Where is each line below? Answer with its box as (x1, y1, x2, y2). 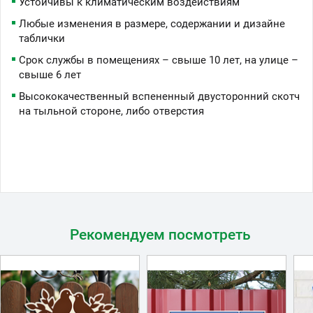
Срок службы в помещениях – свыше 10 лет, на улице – (19, 53, 298, 66)
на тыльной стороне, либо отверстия (19, 104, 204, 117)
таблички (19, 31, 65, 45)
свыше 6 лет (19, 68, 81, 81)
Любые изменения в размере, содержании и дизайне (19, 17, 285, 30)
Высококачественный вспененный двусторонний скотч (19, 89, 300, 103)
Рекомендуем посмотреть (69, 226, 251, 243)
